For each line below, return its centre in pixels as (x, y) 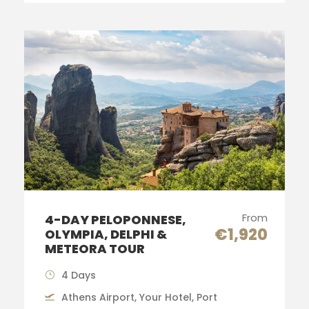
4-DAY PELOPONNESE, (116, 220)
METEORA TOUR (95, 249)
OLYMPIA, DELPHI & (106, 235)
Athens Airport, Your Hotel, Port (139, 298)
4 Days (79, 276)
